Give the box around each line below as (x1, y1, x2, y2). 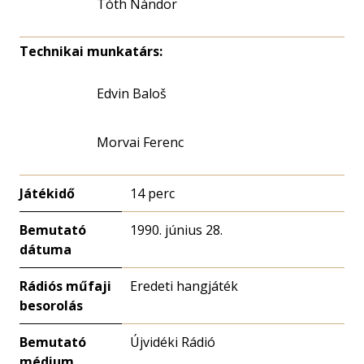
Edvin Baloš (97, 84, 167, 102)
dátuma (19, 240, 71, 258)
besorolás (19, 297, 83, 314)
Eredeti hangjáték (130, 277, 238, 295)
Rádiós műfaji (19, 277, 111, 295)
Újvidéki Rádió (130, 333, 215, 351)
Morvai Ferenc (97, 133, 184, 151)
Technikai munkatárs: (19, 42, 162, 60)
